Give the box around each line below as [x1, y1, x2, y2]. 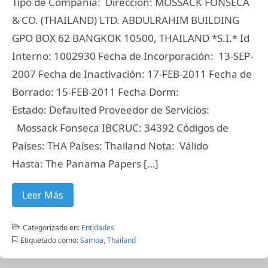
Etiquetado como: [20, 235, 78, 245]
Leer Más [22, 188, 63, 202]
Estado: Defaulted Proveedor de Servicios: [12, 103, 209, 117]
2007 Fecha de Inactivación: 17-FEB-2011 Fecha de [12, 67, 252, 81]
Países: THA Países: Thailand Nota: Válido [12, 139, 208, 153]
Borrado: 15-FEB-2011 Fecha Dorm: [12, 85, 181, 99]
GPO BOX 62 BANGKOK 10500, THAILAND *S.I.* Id [12, 31, 249, 45]
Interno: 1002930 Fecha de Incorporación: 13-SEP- [12, 49, 253, 63]
